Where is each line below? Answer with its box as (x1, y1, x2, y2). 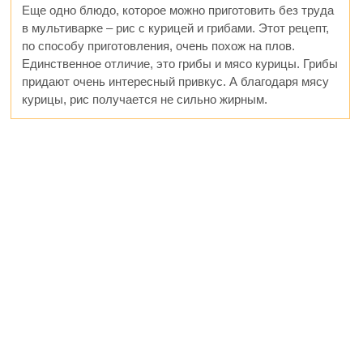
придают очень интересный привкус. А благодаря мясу (22, 74, 330, 88)
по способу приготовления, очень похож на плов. (22, 38, 296, 53)
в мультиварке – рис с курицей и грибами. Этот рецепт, (22, 20, 330, 35)
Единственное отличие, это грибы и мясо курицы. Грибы (22, 56, 339, 70)
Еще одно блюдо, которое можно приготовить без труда (22, 2, 335, 17)
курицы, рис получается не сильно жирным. (22, 92, 268, 106)
